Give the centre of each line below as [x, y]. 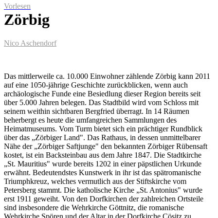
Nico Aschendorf [30, 43]
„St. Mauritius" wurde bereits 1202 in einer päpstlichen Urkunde [103, 164]
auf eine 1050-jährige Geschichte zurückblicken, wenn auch [96, 85]
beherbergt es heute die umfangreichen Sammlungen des [90, 120]
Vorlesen [17, 6]
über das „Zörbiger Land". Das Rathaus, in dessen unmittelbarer [102, 137]
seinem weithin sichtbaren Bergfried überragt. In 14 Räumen [97, 111]
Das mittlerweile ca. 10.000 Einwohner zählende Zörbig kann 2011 [107, 76]
